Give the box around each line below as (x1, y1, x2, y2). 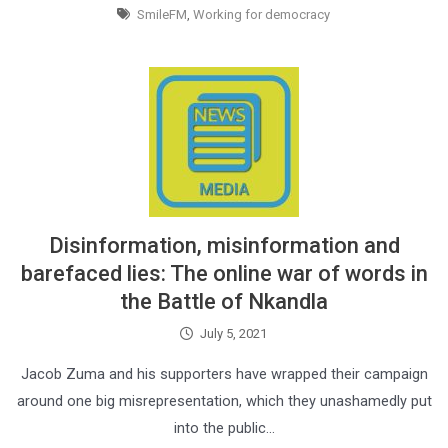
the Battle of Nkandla (120, 289, 328, 314)
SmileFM (137, 7, 188, 22)
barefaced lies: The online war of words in (20, 261, 428, 286)
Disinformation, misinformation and (48, 233, 400, 258)
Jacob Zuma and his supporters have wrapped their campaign (20, 365, 428, 383)
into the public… (173, 419, 275, 437)
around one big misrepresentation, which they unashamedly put (16, 392, 432, 410)
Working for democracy (193, 7, 331, 22)
